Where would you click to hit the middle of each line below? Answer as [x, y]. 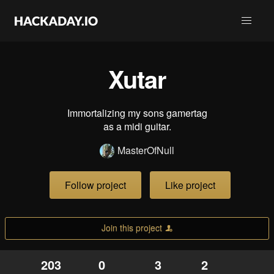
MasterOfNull [146, 150]
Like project [190, 185]
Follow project [95, 185]
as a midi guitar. [137, 126]
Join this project [131, 228]
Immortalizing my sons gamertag [137, 113]
